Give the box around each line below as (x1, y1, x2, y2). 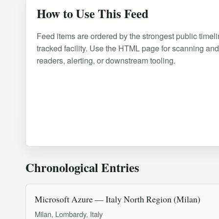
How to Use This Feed (37, 4, 149, 22)
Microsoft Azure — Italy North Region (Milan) (35, 193, 200, 205)
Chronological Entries (25, 158, 139, 176)
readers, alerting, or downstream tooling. (37, 55, 175, 66)
